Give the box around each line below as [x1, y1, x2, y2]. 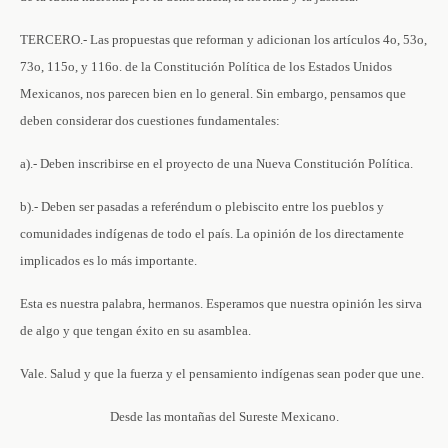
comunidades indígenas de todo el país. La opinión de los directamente [20, 226, 404, 241]
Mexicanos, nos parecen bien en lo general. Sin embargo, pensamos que [20, 86, 406, 101]
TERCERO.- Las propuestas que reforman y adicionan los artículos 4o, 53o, [20, 32, 427, 47]
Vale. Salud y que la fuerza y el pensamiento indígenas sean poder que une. [20, 366, 424, 381]
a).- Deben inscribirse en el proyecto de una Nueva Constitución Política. [20, 156, 413, 171]
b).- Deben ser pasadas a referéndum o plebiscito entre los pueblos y [20, 199, 384, 214]
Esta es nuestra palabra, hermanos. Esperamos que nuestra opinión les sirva [20, 296, 422, 311]
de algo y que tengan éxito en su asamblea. [20, 323, 251, 338]
